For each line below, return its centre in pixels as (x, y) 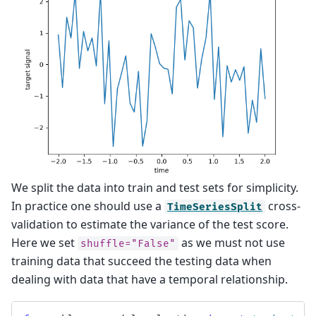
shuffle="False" (128, 243)
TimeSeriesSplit (215, 207)
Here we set (44, 242)
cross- (283, 206)
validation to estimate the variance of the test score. (150, 224)
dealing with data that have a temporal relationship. (150, 279)
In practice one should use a (88, 206)
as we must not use (232, 242)
